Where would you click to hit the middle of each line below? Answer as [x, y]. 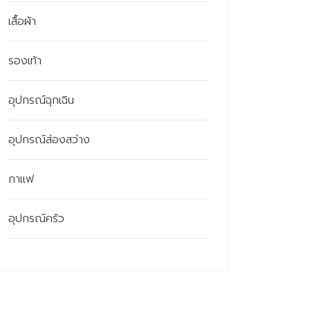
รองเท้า [25, 61]
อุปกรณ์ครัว [36, 218]
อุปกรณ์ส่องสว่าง [49, 139]
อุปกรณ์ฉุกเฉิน [41, 100]
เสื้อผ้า [22, 21]
